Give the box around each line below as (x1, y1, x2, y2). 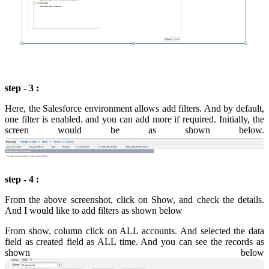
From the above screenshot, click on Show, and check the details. (5, 195, 264, 205)
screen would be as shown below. (5, 124, 264, 135)
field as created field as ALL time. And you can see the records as (5, 237, 264, 247)
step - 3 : (5, 82, 39, 93)
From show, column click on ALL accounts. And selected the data (5, 226, 264, 237)
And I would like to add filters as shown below (5, 205, 183, 216)
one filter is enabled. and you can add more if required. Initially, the (5, 113, 264, 124)
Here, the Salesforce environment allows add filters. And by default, (5, 103, 264, 113)
